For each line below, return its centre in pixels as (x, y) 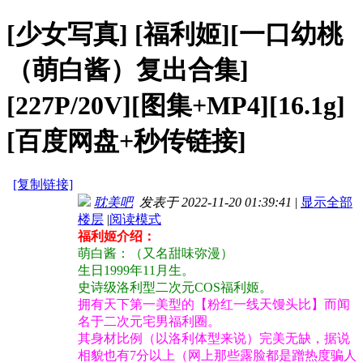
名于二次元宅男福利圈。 (149, 322)
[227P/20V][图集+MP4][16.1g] (176, 105)
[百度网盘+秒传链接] (126, 141)
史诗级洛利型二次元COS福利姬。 (175, 288)
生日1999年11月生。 (136, 271)
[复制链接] (43, 185)
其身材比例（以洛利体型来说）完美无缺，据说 (214, 339)
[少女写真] (70, 34)
